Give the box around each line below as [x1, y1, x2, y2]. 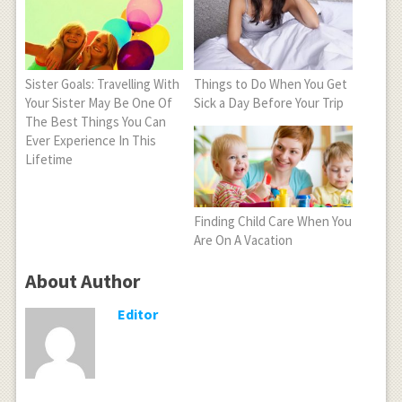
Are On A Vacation [194, 232, 293, 249]
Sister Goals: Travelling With [24, 75, 179, 92]
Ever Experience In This [24, 132, 156, 149]
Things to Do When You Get [194, 75, 348, 92]
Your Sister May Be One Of [24, 94, 172, 111]
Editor [118, 305, 159, 324]
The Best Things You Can [24, 113, 166, 130]
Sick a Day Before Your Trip [194, 94, 345, 111]
